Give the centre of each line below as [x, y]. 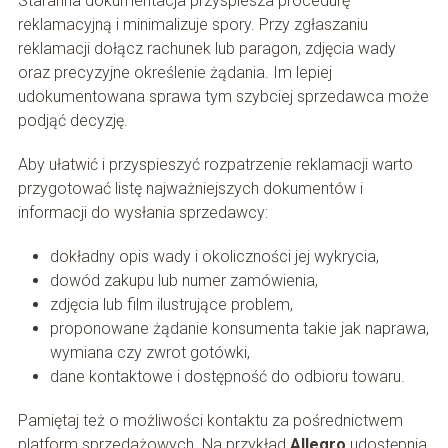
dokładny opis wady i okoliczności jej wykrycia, [214, 257]
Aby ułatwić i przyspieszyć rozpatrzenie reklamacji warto [215, 165]
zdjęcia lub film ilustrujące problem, [171, 305]
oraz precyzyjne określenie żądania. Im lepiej [174, 73]
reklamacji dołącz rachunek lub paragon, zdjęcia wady [206, 49]
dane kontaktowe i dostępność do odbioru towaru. [227, 377]
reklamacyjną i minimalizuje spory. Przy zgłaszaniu [192, 25]
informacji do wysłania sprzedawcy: [142, 213]
